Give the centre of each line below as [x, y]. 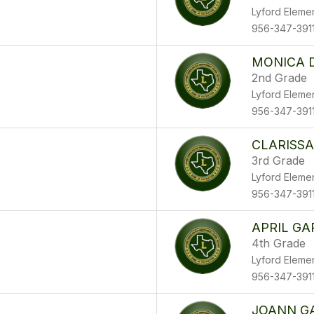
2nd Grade [279, 78]
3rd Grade [278, 161]
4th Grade [279, 243]
